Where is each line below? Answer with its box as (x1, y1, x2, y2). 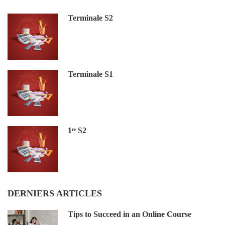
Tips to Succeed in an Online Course (68, 210, 191, 219)
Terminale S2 (68, 14, 113, 23)
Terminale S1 (68, 70, 113, 79)
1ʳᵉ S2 (68, 126, 86, 135)
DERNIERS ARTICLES (8, 188, 102, 199)
